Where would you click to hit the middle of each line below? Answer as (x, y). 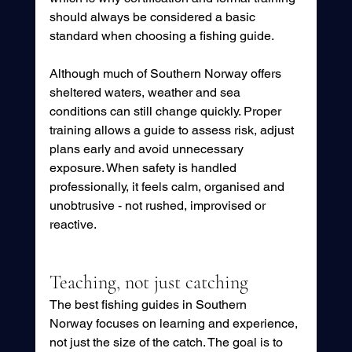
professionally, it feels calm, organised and (168, 186)
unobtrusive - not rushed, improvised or (159, 205)
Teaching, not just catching (148, 282)
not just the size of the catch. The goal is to (167, 342)
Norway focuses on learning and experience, (175, 323)
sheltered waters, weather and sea (146, 92)
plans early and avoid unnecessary (148, 148)
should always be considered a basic (154, 16)
